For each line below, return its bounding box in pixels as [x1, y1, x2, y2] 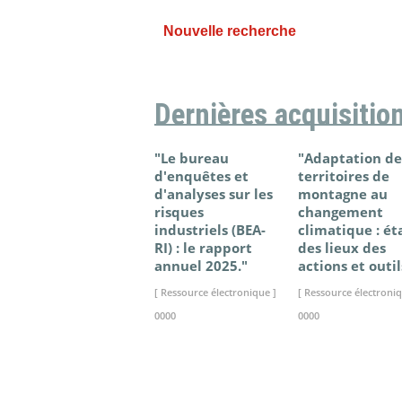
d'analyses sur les [154, 185, 273, 204]
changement [298, 203, 383, 222]
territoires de [298, 167, 389, 186]
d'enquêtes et [154, 167, 249, 186]
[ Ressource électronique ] [154, 285, 276, 300]
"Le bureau [154, 149, 229, 168]
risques [154, 203, 204, 222]
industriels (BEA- [154, 221, 266, 240]
